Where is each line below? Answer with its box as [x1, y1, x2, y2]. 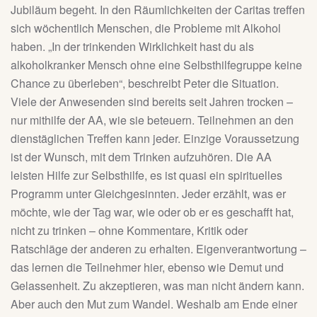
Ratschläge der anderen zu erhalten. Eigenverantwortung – [11, 241, 306, 258]
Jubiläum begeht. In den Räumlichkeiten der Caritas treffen [11, 1, 305, 18]
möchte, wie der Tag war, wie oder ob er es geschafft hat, [11, 204, 294, 221]
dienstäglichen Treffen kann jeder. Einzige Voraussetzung [11, 130, 299, 147]
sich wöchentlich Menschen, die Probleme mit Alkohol [11, 20, 281, 37]
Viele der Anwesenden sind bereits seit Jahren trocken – [11, 93, 293, 110]
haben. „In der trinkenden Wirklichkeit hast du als [11, 38, 254, 55]
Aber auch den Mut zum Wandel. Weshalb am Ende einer [11, 296, 297, 313]
